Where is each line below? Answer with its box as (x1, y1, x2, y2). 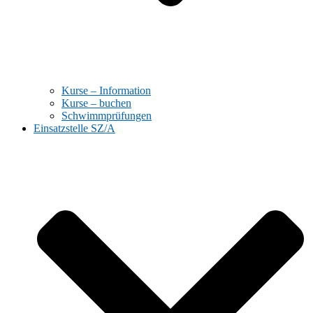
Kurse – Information (61, 85, 151, 96)
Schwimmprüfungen (61, 110, 152, 122)
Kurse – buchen (61, 97, 131, 109)
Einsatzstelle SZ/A (34, 122, 115, 134)
